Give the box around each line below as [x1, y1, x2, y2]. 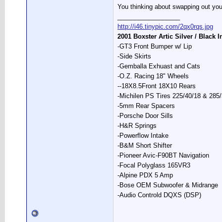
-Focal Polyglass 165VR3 [117, 162, 190, 169]
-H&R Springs [117, 122, 157, 129]
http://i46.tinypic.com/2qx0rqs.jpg [117, 23, 213, 30]
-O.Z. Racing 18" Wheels [117, 72, 189, 80]
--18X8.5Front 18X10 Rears [117, 82, 196, 90]
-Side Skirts [117, 53, 151, 60]
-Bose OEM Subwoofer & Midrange [117, 181, 218, 189]
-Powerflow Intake [117, 132, 168, 139]
